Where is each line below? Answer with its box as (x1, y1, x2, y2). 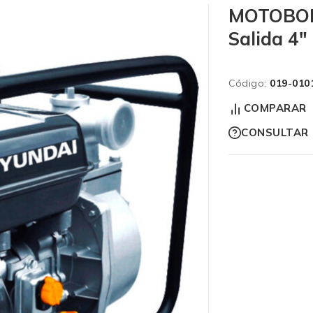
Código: (228, 76, 267, 89)
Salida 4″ (228, 27, 307, 50)
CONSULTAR (241, 126, 309, 140)
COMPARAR (243, 101, 307, 115)
